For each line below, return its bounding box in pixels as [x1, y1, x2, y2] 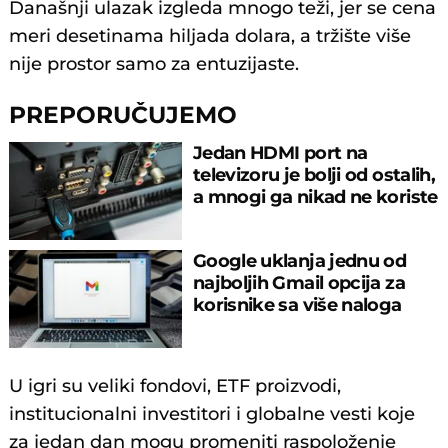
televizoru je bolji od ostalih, [192, 163, 436, 185]
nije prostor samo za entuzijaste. [9, 53, 300, 76]
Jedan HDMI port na [192, 141, 368, 163]
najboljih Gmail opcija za [192, 272, 405, 294]
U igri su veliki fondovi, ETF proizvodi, [9, 375, 342, 398]
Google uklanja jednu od [192, 250, 407, 272]
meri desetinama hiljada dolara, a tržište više [9, 25, 412, 48]
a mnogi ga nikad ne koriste [192, 185, 438, 207]
